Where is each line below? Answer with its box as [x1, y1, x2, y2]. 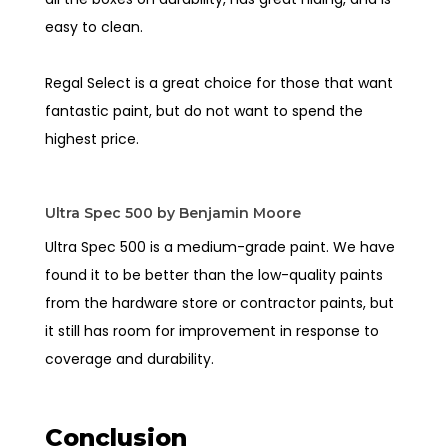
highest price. [45, 128, 144, 149]
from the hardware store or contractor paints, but [45, 292, 395, 313]
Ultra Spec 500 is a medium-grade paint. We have [45, 236, 396, 257]
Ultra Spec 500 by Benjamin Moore [45, 203, 302, 222]
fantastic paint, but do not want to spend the [45, 100, 364, 121]
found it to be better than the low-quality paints [45, 264, 384, 285]
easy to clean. [45, 16, 144, 37]
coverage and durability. [45, 348, 215, 369]
